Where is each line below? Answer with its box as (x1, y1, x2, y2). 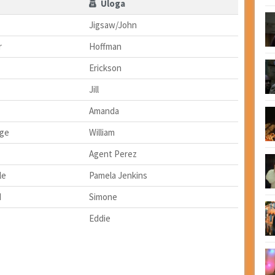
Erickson (88, 62, 122, 74)
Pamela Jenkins (88, 169, 147, 182)
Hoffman (88, 41, 122, 53)
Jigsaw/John (88, 19, 137, 31)
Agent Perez (88, 148, 137, 160)
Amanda (88, 105, 119, 117)
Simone (88, 191, 117, 203)
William (88, 126, 115, 139)
